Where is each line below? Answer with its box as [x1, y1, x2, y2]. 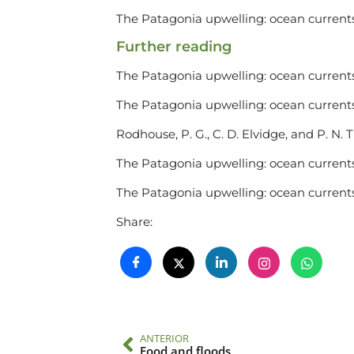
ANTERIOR [140, 331, 189, 346]
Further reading [116, 38, 232, 56]
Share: [116, 214, 153, 230]
